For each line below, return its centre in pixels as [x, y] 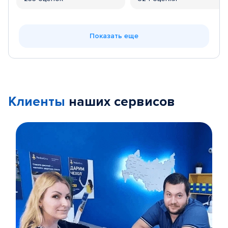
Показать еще [114, 36]
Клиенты [37, 102]
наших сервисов [120, 102]
